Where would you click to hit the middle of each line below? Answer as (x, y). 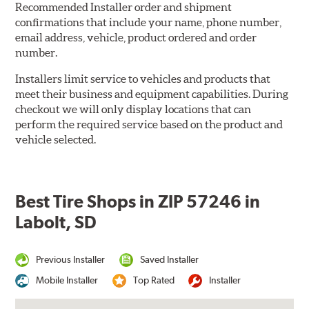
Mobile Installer (67, 280)
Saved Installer (169, 260)
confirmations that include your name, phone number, (149, 22)
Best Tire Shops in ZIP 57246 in (138, 202)
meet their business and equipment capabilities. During (152, 94)
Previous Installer (71, 260)
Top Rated (153, 280)
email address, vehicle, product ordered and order (136, 38)
